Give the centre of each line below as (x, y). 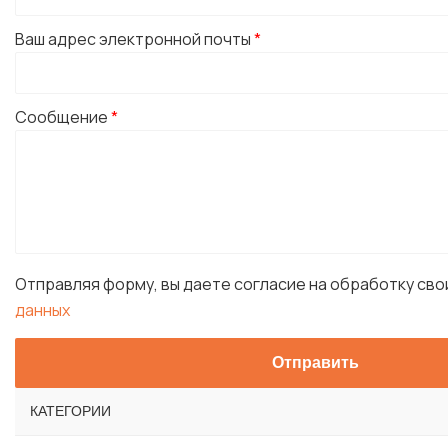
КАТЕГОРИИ (70, 411)
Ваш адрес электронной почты (134, 39)
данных (42, 310)
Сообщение (63, 117)
